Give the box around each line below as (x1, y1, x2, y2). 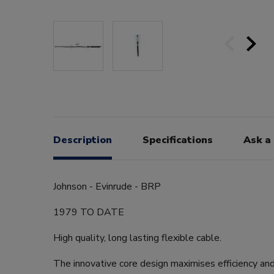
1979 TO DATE (53, 205, 124, 219)
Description (53, 133, 112, 147)
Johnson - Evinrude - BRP (53, 179, 161, 193)
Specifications (143, 133, 213, 147)
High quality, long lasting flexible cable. (53, 231, 221, 245)
